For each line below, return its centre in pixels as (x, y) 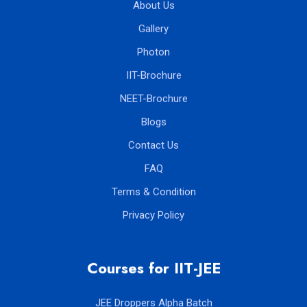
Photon (153, 52)
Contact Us (153, 145)
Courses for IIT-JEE (153, 268)
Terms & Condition (153, 192)
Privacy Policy (153, 215)
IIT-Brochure (153, 75)
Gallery (153, 28)
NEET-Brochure (153, 98)
